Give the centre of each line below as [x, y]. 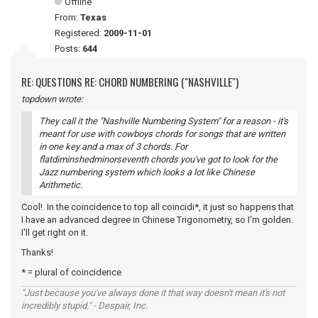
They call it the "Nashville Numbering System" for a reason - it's [164, 121]
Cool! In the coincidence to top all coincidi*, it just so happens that [158, 207]
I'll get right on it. [55, 232]
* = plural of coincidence [71, 272]
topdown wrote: [52, 99]
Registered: [79, 33]
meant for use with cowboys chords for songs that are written [162, 134]
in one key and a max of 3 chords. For [113, 147]
